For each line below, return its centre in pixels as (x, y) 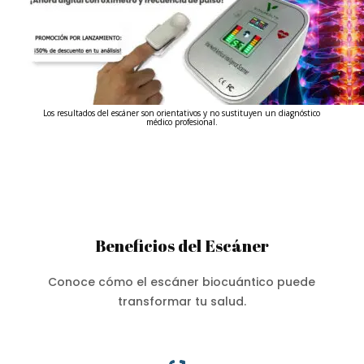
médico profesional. (182, 121)
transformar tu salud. (182, 301)
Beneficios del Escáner (182, 245)
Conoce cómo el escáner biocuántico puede (182, 282)
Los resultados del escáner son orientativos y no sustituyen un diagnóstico (182, 113)
